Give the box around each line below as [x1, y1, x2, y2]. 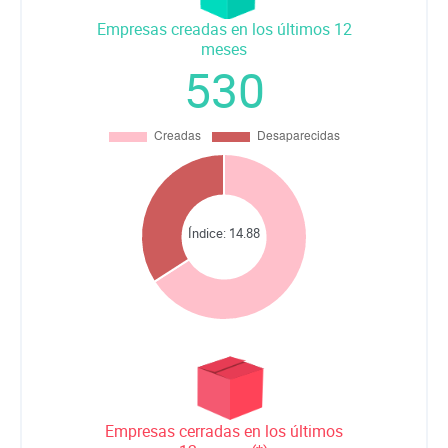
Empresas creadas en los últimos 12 [96, 17, 352, 40]
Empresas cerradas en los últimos [105, 419, 343, 442]
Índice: [188, 223, 229, 242]
